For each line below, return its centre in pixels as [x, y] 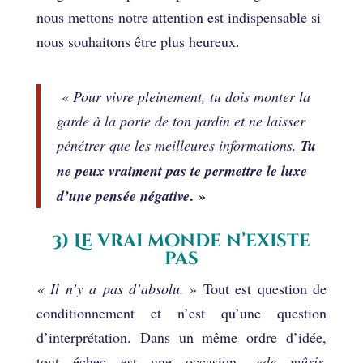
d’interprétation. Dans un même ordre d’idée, [181, 337]
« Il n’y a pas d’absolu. [110, 288]
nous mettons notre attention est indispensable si [178, 17]
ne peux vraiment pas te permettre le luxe [181, 170]
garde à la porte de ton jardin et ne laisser [181, 120]
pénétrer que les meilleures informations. [178, 145]
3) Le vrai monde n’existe [181, 241]
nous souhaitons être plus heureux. [138, 41]
